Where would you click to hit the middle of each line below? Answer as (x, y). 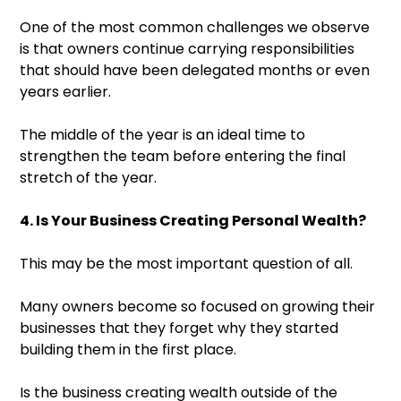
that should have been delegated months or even (195, 71)
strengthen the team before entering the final (183, 157)
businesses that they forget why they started (179, 328)
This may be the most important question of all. (186, 264)
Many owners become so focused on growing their (197, 307)
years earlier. (65, 92)
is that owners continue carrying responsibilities (187, 49)
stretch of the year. (88, 178)
